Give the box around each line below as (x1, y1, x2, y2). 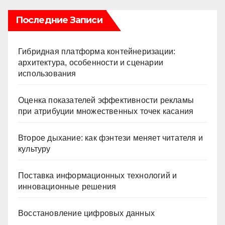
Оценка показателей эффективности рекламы (18, 95, 194, 104)
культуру (18, 144, 51, 153)
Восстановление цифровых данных (18, 208, 155, 217)
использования (18, 69, 76, 78)
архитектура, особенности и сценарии (18, 58, 163, 67)
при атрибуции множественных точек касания (18, 106, 194, 116)
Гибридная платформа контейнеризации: (18, 47, 176, 56)
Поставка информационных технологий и (18, 171, 177, 180)
